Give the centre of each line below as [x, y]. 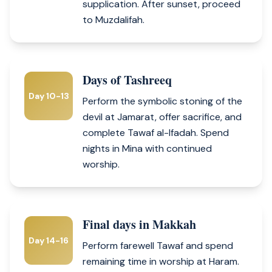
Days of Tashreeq [127, 80]
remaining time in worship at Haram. [161, 261]
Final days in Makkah [139, 224]
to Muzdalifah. [114, 20]
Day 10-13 [49, 96]
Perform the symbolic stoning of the [162, 101]
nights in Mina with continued [147, 148]
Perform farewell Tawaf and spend [158, 246]
